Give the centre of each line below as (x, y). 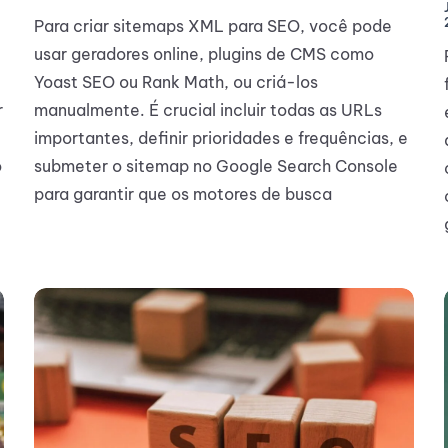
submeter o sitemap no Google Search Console (216, 166)
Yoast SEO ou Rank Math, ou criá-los (176, 82)
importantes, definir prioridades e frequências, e (221, 138)
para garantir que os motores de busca (183, 194)
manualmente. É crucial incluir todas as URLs (208, 110)
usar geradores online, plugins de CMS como (204, 54)
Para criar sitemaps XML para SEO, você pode (213, 26)
